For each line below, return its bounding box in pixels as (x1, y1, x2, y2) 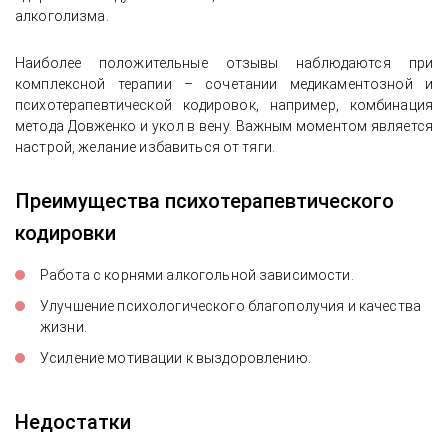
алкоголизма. (15, 8, 109, 25)
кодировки (15, 220, 116, 245)
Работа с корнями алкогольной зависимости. (40, 266, 354, 283)
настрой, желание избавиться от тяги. (15, 139, 276, 156)
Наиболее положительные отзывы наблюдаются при (15, 55, 433, 72)
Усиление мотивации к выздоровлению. (40, 349, 311, 366)
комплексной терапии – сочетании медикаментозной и (15, 76, 433, 93)
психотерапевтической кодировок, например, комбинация (15, 97, 433, 114)
